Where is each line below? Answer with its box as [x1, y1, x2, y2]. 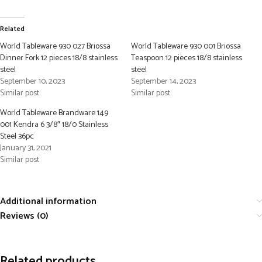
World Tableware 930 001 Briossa [131, 40, 241, 54]
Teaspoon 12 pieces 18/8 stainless [131, 51, 242, 65]
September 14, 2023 [131, 75, 196, 89]
